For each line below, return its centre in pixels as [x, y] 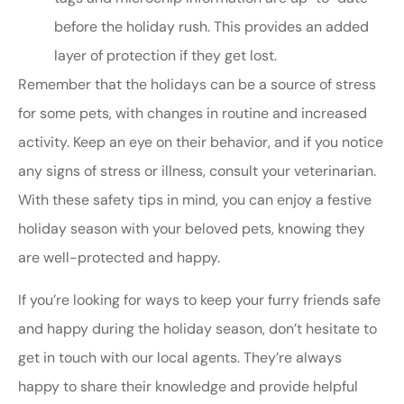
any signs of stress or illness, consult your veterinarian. [197, 171]
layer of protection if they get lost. [165, 56]
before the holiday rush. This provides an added [211, 27]
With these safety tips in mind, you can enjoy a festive [195, 200]
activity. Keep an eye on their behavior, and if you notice [201, 142]
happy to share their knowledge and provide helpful [188, 386]
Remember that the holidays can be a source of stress [197, 85]
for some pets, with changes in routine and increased [193, 114]
